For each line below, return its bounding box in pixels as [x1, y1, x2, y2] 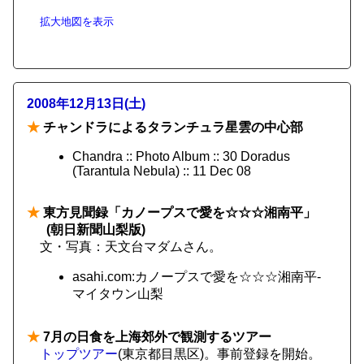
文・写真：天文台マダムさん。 [40, 240, 222, 253]
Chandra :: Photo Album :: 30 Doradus [72, 149, 290, 163]
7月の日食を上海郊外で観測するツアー [40, 330, 271, 344]
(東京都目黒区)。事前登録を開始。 [118, 347, 321, 361]
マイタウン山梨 [72, 287, 163, 301]
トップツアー [40, 347, 118, 361]
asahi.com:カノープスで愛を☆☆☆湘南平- [72, 270, 321, 284]
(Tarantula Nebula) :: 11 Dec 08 [72, 164, 251, 178]
